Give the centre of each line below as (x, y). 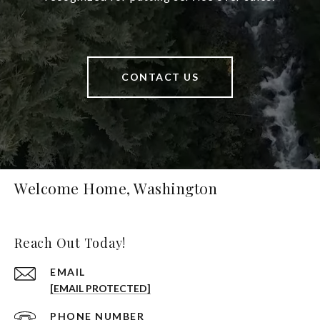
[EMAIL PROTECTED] (100, 289)
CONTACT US (160, 77)
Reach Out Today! (70, 243)
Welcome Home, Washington (116, 188)
